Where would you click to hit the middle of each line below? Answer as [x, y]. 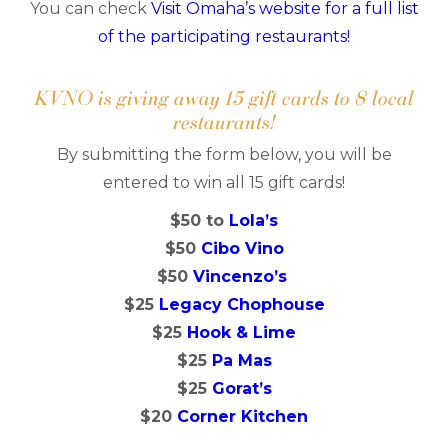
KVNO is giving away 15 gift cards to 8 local [224, 97]
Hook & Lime [241, 333]
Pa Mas [241, 361]
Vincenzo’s [242, 277]
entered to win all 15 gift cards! [224, 182]
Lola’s [253, 221]
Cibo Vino [242, 249]
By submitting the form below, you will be [224, 154]
